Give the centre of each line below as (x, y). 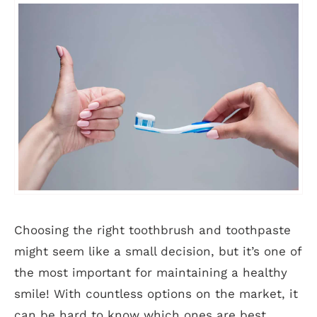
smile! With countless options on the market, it (156, 293)
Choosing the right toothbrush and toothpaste (152, 230)
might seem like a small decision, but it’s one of (158, 251)
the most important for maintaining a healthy (151, 272)
